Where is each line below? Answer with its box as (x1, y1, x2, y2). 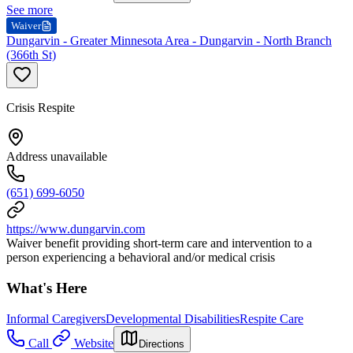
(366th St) (6, 48, 56, 62)
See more (6, 3, 53, 17)
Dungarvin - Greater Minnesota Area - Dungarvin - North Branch (6, 34, 332, 48)
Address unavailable (6, 150, 107, 164)
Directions (139, 337, 184, 350)
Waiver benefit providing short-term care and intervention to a (6, 236, 312, 251)
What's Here (6, 279, 87, 296)
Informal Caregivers (6, 311, 106, 325)
